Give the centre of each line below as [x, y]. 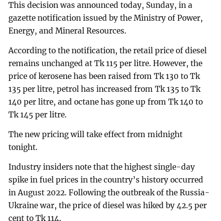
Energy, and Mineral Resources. [68, 31]
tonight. [23, 147]
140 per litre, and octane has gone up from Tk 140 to [106, 102]
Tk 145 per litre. [38, 115]
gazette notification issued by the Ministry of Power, [106, 18]
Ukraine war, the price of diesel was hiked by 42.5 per [108, 205]
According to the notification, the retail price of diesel [108, 51]
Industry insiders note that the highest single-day [102, 167]
